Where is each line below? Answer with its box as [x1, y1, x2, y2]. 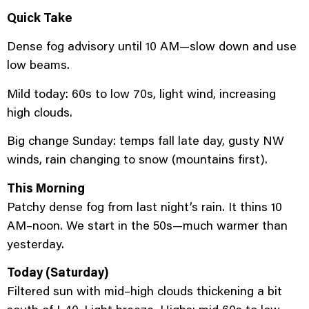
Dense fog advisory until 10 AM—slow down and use [7, 37, 297, 54]
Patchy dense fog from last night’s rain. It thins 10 [7, 197, 282, 215]
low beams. [7, 56, 70, 73]
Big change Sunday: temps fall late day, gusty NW [7, 132, 284, 149]
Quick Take [7, 9, 72, 26]
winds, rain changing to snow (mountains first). [7, 150, 268, 168]
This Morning [7, 179, 85, 196]
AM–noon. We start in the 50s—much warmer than [7, 216, 288, 233]
